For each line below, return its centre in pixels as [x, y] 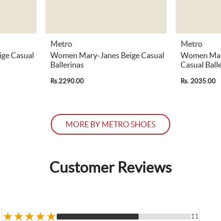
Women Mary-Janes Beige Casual [107, 55]
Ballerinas [67, 64]
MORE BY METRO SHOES [110, 124]
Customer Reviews [110, 167]
